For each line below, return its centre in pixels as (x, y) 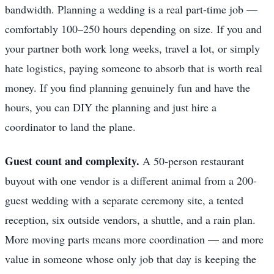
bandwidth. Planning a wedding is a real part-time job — (131, 9)
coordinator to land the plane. (70, 126)
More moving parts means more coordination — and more (134, 239)
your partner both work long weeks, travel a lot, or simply (132, 48)
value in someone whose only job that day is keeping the (131, 258)
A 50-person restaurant (192, 161)
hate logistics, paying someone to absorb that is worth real (134, 68)
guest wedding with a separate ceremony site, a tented (124, 200)
